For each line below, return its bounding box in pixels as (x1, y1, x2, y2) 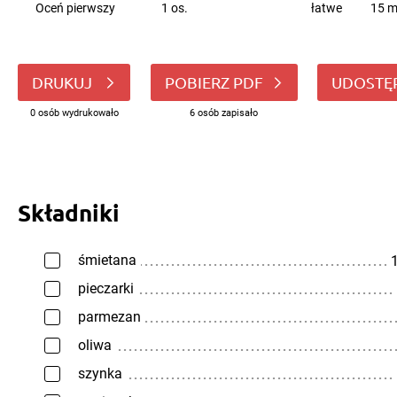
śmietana (78, 252, 136, 269)
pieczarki (78, 280, 134, 297)
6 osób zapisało (190, 107, 258, 119)
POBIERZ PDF (164, 73, 263, 91)
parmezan (78, 308, 141, 325)
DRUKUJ (32, 73, 96, 91)
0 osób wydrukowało (29, 107, 119, 119)
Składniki (18, 198, 120, 227)
